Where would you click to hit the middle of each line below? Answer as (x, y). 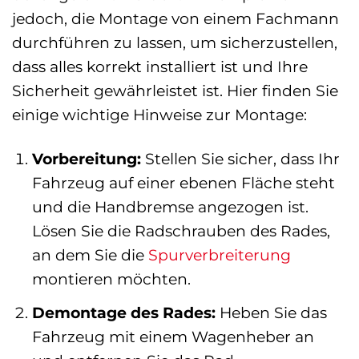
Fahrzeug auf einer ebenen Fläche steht (183, 183)
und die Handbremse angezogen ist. (170, 207)
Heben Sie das (271, 312)
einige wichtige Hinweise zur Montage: (159, 115)
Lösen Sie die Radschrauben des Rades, (181, 231)
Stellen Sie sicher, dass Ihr (240, 159)
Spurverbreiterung (219, 255)
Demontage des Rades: (123, 312)
